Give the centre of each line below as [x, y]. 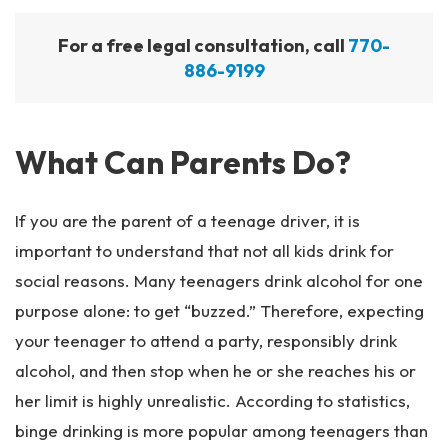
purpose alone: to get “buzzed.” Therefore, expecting [219, 310]
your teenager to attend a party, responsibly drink [206, 340]
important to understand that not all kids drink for [204, 250]
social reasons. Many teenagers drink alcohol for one [219, 280]
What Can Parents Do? [183, 162]
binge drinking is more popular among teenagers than [221, 430]
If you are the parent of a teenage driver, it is [187, 220]
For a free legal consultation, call [203, 45]
